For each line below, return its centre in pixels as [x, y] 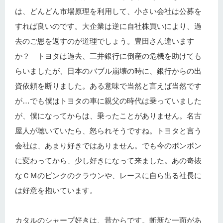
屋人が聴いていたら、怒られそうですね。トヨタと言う [108, 131]
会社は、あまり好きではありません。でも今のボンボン [108, 146]
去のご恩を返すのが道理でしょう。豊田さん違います [105, 41]
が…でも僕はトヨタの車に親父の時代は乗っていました [108, 101]
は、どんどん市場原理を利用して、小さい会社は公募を [108, 11]
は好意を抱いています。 [56, 190]
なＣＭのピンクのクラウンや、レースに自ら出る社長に [108, 175]
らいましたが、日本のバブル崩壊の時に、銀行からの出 [108, 71]
